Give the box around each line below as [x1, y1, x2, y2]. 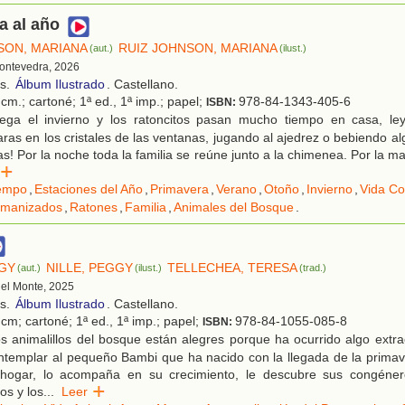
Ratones [70, 200, 118, 215]
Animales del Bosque [174, 200, 294, 215]
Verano [216, 182, 257, 197]
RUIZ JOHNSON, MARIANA [118, 41, 278, 56]
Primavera [150, 182, 209, 197]
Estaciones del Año [34, 182, 143, 197]
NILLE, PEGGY [46, 260, 134, 276]
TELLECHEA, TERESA [167, 260, 298, 276]
